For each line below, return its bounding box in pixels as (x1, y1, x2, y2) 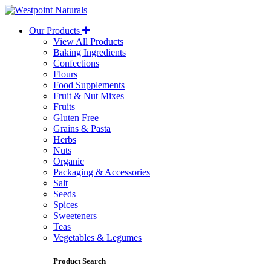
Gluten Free (53, 113, 99, 123)
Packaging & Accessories (53, 167, 150, 177)
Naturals (4, 21, 58, 36)
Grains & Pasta (53, 123, 111, 134)
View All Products (53, 36, 123, 47)
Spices (53, 200, 78, 210)
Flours (53, 69, 77, 79)
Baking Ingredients (53, 47, 126, 57)
